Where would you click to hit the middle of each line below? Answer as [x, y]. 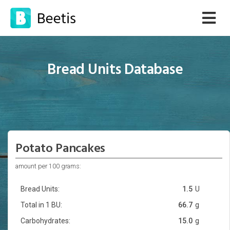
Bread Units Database [115, 70]
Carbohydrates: [45, 221]
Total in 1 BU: [41, 205]
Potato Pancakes [60, 149]
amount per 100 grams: [48, 166]
